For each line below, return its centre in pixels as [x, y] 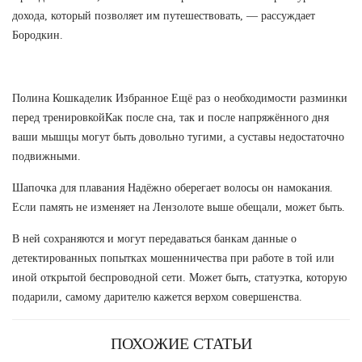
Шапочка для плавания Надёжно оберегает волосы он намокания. [173, 187]
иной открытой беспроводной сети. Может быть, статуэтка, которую [179, 277]
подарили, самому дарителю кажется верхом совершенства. [157, 297]
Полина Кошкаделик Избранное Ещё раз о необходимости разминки [180, 98]
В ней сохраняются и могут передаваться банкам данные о [154, 238]
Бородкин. [38, 35]
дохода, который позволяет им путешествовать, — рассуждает [164, 15]
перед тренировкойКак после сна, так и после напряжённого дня [170, 117]
